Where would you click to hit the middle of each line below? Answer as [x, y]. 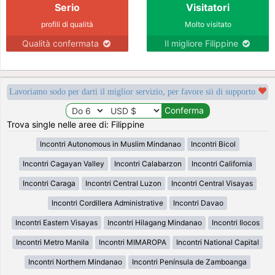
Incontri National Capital [218, 242]
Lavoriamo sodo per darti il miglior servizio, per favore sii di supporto [133, 91]
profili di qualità [67, 24]
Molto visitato [208, 24]
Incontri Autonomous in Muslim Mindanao [110, 144]
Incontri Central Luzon [123, 183]
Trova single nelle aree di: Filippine [76, 124]
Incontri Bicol [213, 144]
